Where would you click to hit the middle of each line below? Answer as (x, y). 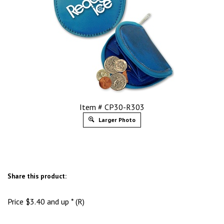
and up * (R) (65, 201)
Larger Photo (116, 120)
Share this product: (37, 176)
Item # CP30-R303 (112, 107)
